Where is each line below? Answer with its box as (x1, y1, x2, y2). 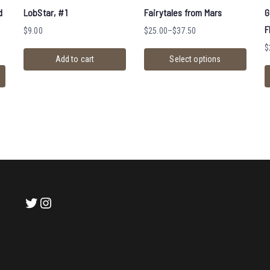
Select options (169, 54, 221, 64)
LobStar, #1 (24, 7, 67, 19)
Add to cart (55, 54, 95, 64)
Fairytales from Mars (144, 7, 222, 19)
